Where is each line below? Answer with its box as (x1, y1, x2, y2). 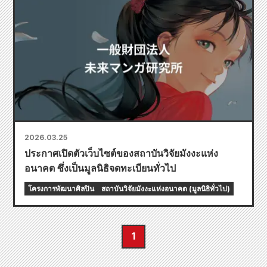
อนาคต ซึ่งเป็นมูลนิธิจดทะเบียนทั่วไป (24, 162, 176, 174)
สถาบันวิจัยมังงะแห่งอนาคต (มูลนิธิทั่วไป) (101, 184, 230, 193)
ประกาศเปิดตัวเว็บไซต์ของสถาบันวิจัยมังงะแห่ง (24, 147, 218, 159)
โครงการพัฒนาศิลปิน (28, 184, 94, 193)
